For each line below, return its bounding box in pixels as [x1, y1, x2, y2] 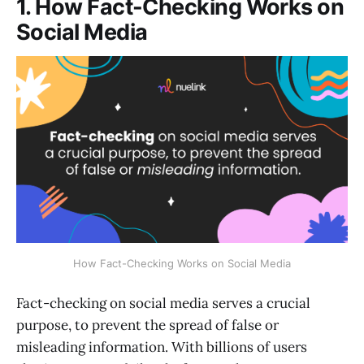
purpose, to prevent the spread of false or [16, 315, 279, 334]
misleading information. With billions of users [16, 337, 307, 356]
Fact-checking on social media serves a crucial [16, 293, 310, 312]
